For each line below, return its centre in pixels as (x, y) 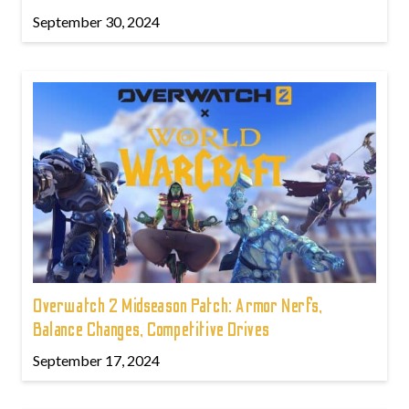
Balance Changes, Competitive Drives (152, 330)
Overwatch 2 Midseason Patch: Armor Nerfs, (178, 306)
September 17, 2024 (96, 360)
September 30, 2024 (96, 21)
